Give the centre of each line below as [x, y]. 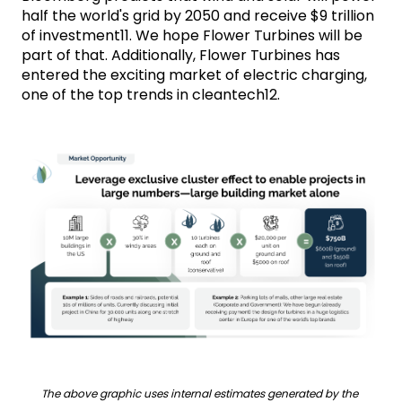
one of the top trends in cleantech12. [151, 95]
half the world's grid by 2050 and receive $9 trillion [198, 16]
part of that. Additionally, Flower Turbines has [181, 56]
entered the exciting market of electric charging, [194, 75]
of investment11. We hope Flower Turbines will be [192, 36]
